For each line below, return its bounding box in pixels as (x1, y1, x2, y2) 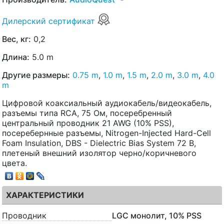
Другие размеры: (2, 69, 70, 80)
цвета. (2, 157, 27, 168)
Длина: (2, 51, 29, 62)
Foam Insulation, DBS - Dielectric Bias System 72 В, (2, 137, 196, 148)
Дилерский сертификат (2, 15, 97, 26)
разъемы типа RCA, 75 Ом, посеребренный (2, 107, 172, 118)
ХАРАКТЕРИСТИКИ (6, 190, 84, 200)
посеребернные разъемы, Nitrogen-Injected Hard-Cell (2, 127, 211, 138)
